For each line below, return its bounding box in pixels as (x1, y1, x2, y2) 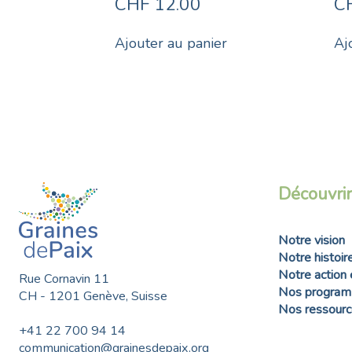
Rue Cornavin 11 (19, 269, 109, 288)
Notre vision (278, 231, 345, 249)
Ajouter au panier (115, 34, 227, 53)
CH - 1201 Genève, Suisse (19, 287, 167, 305)
